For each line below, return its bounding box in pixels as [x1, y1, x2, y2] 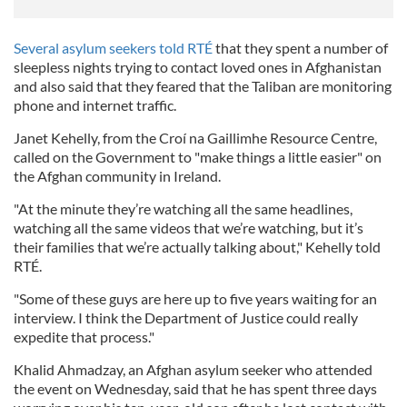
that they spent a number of [215, 39, 388, 57]
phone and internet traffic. [14, 96, 179, 114]
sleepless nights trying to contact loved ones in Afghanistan [14, 58, 382, 76]
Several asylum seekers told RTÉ [14, 39, 215, 57]
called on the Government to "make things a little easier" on [14, 148, 382, 166]
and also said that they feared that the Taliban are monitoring [14, 77, 392, 95]
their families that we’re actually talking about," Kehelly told [14, 238, 381, 256]
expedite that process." [14, 328, 157, 346]
